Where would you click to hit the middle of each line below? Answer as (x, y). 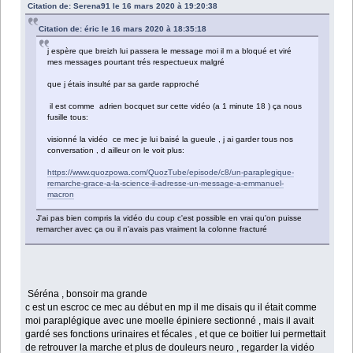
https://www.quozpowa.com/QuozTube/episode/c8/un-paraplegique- (171, 172)
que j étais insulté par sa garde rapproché (124, 84)
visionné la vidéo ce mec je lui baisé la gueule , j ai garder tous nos (171, 139)
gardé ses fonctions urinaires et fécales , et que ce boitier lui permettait (176, 334)
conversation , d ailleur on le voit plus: (116, 150)
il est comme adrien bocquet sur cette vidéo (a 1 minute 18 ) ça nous (175, 106)
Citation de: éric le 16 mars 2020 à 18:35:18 (123, 28)
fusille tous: (68, 117)
